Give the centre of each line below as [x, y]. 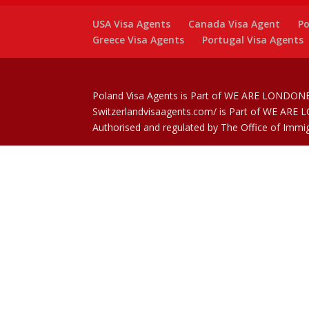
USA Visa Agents [132, 23]
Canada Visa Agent [235, 23]
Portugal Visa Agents [253, 39]
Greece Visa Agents [139, 39]
